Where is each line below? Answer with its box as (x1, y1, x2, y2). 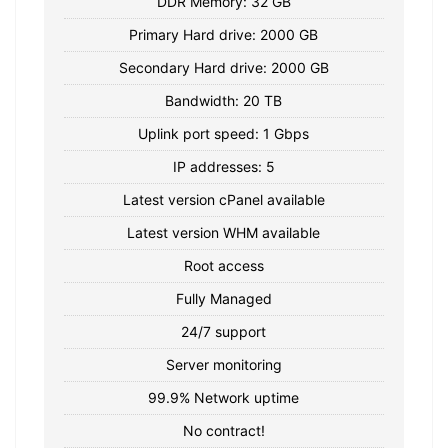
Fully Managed (175, 289, 272, 307)
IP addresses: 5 (172, 157, 275, 175)
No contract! (182, 421, 265, 439)
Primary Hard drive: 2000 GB (129, 25, 319, 43)
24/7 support (181, 322, 267, 340)
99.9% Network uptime (148, 388, 300, 406)
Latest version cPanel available (122, 190, 325, 208)
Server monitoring (165, 355, 282, 373)
